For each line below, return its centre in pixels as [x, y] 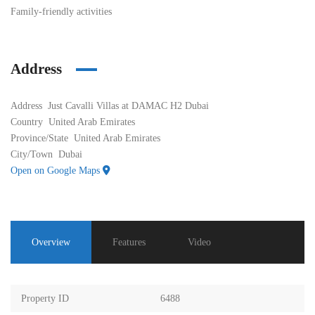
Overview [51, 242]
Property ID [45, 298]
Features [129, 242]
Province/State [39, 138]
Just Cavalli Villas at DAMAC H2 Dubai [128, 106]
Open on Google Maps [57, 171]
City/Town [32, 154]
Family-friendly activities [61, 12]
